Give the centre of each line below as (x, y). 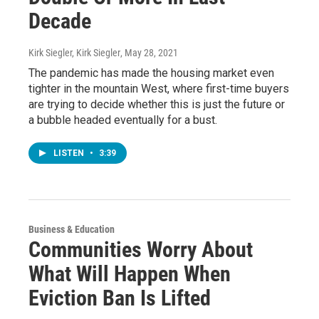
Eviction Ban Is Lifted (120, 298)
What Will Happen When (130, 274)
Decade (60, 21)
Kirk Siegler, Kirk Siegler (74, 53)
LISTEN (70, 153)
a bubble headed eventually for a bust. (123, 120)
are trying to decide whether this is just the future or (157, 105)
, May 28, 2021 (149, 53)
